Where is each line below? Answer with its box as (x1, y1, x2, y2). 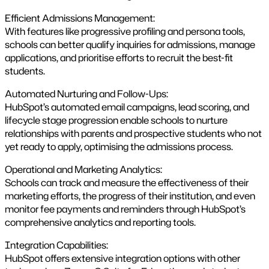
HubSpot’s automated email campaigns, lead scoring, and (5, 100, 249, 113)
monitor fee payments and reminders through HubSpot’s (5, 202, 246, 216)
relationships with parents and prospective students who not (5, 126, 262, 140)
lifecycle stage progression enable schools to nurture (5, 113, 228, 127)
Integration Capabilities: (5, 238, 108, 252)
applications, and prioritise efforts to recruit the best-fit (5, 50, 233, 64)
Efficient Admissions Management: (5, 11, 155, 25)
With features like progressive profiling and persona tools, (5, 24, 245, 38)
